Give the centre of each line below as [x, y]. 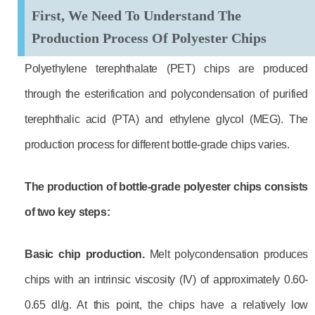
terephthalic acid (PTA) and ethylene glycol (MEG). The [166, 119]
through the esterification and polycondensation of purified [166, 94]
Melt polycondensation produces [229, 254]
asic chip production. [91, 254]
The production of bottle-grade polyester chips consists [166, 187]
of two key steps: [67, 212]
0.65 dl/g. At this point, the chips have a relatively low [166, 305]
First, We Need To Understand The [136, 15]
